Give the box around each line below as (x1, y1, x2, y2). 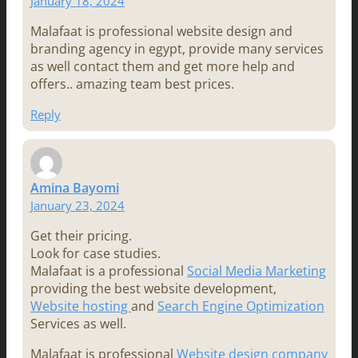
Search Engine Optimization (157, 296, 324, 315)
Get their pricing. (30, 226, 132, 245)
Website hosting (30, 296, 131, 315)
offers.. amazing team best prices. (30, 74, 234, 93)
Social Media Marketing (187, 261, 326, 280)
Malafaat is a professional (30, 261, 187, 280)
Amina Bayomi (30, 178, 119, 197)
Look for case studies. (30, 244, 161, 262)
